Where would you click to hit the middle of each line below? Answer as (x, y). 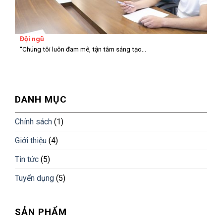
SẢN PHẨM (41, 212)
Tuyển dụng (34, 178)
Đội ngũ (32, 39)
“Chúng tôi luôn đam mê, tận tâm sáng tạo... (83, 49)
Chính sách (33, 122)
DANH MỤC (41, 100)
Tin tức (27, 160)
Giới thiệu (31, 141)
